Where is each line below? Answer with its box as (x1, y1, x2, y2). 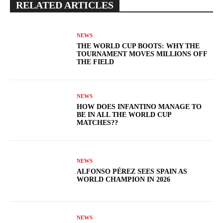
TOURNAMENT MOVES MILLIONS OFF (77, 50, 208, 58)
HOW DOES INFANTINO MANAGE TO (77, 103, 202, 111)
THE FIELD (77, 58, 114, 66)
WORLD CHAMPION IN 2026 (77, 176, 171, 184)
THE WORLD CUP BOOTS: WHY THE (77, 42, 200, 50)
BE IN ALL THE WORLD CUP (77, 111, 172, 119)
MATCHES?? (77, 119, 118, 127)
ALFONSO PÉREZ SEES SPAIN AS (77, 168, 188, 176)
